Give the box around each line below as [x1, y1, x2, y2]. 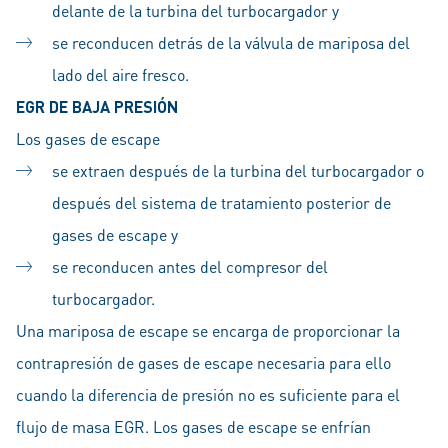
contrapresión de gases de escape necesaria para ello [16, 352, 391, 373]
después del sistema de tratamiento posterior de [52, 192, 391, 213]
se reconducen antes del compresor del [52, 256, 328, 277]
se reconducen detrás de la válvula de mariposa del [52, 32, 410, 53]
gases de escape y [52, 224, 178, 245]
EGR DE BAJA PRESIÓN [16, 96, 178, 117]
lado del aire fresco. [52, 64, 189, 85]
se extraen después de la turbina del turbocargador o [52, 160, 424, 181]
